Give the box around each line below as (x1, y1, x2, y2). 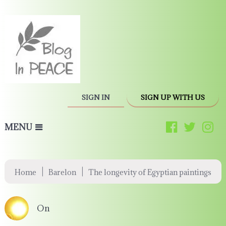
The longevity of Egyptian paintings (88, 167, 211, 177)
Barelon (48, 167, 76, 177)
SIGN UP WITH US (141, 93, 205, 102)
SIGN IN (82, 93, 110, 102)
